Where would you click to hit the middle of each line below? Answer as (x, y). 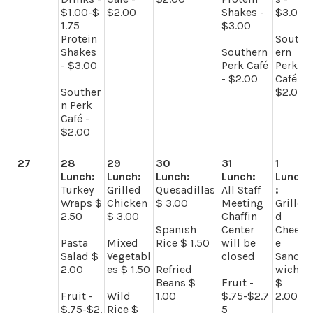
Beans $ (176, 282)
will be (239, 242)
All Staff (241, 189)
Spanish (176, 229)
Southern (245, 52)
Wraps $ (82, 203)
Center (238, 229)
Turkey (78, 189)
